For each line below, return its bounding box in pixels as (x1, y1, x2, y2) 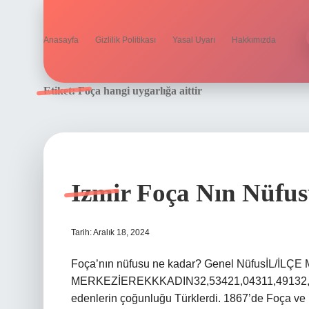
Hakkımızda (232, 35, 276, 45)
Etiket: (43, 85, 78, 97)
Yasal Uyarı (172, 35, 215, 45)
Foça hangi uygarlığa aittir (78, 85, 202, 97)
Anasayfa (43, 35, 79, 45)
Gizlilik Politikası (95, 35, 156, 45)
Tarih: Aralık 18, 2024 (71, 228, 150, 237)
